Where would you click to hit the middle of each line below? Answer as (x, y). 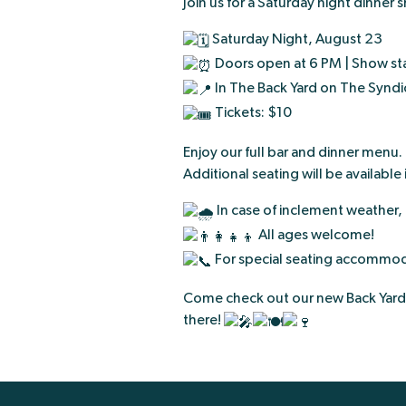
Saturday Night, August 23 (296, 39)
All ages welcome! (315, 234)
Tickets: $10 (252, 113)
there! (203, 319)
